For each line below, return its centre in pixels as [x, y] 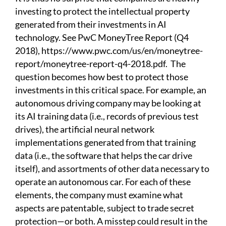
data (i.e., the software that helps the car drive [104, 156]
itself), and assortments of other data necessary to [112, 169]
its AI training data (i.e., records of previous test [107, 116]
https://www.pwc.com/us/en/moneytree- [122, 51]
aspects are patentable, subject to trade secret [105, 208]
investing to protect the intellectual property [102, 11]
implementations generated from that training [105, 143]
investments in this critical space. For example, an [111, 90]
